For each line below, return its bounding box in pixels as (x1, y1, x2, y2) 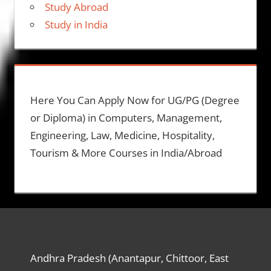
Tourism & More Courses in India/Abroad (30, 146, 222, 160)
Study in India (44, 17, 108, 31)
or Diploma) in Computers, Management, (30, 111, 222, 125)
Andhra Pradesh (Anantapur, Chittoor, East (30, 250, 229, 265)
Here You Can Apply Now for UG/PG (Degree (30, 93, 240, 108)
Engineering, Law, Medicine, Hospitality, (30, 128, 215, 143)
